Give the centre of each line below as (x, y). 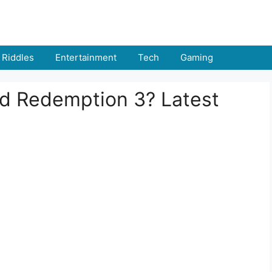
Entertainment (86, 57)
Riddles (18, 57)
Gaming (197, 57)
